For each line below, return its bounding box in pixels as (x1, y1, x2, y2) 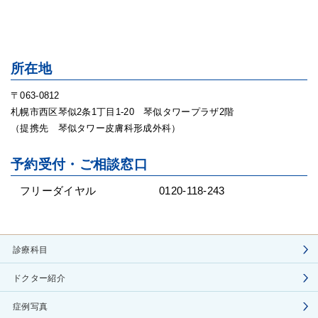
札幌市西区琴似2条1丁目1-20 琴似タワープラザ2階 (11, 106, 234, 117)
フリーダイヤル (20, 185, 97, 197)
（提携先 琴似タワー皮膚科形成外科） (11, 123, 181, 133)
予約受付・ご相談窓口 (11, 157, 148, 172)
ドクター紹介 (13, 273, 65, 283)
